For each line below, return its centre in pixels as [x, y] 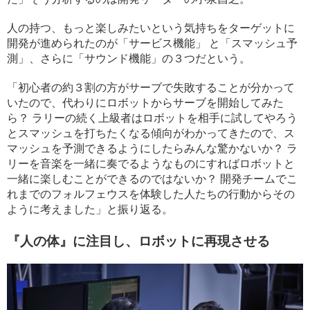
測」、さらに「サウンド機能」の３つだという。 [129, 59]
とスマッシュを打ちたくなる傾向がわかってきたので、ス [151, 134]
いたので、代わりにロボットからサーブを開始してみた [145, 103]
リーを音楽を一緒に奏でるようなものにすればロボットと [151, 164]
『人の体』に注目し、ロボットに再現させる [138, 242]
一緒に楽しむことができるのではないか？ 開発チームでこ [152, 179]
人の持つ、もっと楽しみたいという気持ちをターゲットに [151, 28]
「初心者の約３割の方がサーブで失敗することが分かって [151, 88]
